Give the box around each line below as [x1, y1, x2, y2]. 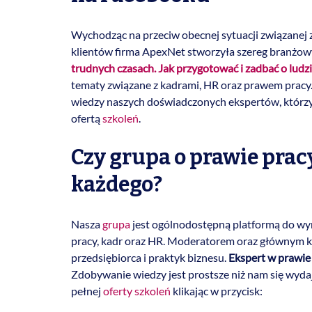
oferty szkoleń [103, 284, 171, 298]
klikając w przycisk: [171, 284, 263, 298]
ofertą [71, 111, 102, 125]
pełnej [71, 284, 103, 298]
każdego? [71, 172, 162, 198]
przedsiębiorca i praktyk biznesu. [71, 251, 228, 265]
